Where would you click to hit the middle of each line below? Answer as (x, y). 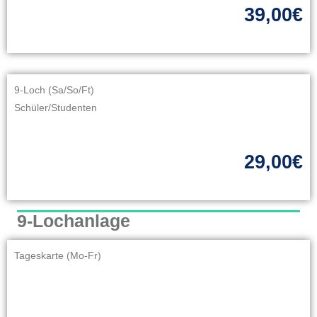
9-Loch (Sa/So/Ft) (54, 90)
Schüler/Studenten (56, 108)
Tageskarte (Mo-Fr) (58, 255)
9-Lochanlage (74, 221)
